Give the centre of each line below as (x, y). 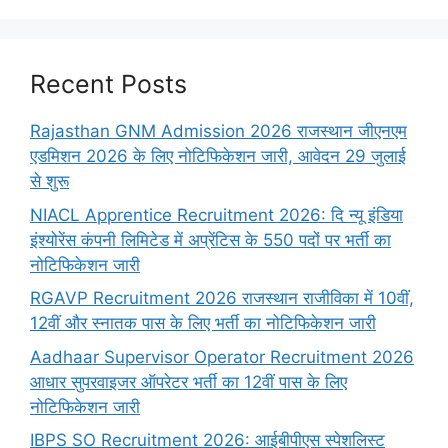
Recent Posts (108, 84)
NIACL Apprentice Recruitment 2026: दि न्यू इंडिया (216, 214)
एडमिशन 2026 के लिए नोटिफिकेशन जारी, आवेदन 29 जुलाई (218, 156)
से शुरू (49, 181)
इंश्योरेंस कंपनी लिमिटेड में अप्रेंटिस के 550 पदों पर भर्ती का (210, 239)
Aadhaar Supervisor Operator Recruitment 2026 (222, 356)
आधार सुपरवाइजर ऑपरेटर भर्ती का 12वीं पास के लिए (188, 381)
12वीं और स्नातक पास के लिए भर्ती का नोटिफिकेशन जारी (203, 323)
